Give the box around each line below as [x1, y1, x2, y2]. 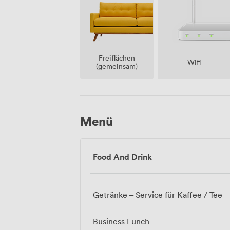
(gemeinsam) [95, 61, 138, 71]
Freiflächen [98, 52, 135, 63]
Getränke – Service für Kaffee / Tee [93, 189, 222, 200]
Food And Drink [93, 151, 152, 163]
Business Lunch [93, 216, 149, 227]
